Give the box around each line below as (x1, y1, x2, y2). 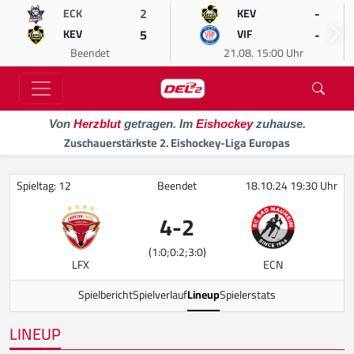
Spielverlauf (133, 284, 187, 305)
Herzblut (73, 117, 121, 130)
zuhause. (252, 117, 306, 130)
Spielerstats (220, 284, 276, 305)
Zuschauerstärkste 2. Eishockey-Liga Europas (64, 132, 290, 153)
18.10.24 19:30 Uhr (245, 175, 337, 196)
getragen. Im (120, 117, 196, 130)
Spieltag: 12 (17, 175, 71, 196)
